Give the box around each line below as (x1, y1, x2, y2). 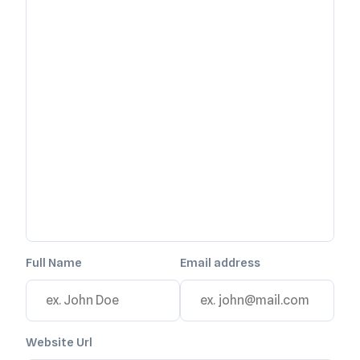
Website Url (26, 335, 92, 350)
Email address (180, 256, 260, 271)
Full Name (26, 256, 82, 271)
